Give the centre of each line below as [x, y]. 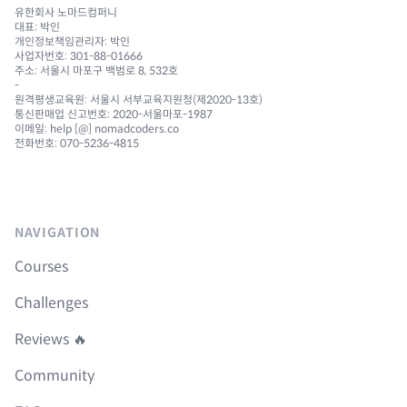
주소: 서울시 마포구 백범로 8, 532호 [96, 71]
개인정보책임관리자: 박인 [72, 42]
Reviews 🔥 [51, 340]
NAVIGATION [57, 233]
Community [55, 376]
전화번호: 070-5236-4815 [77, 144]
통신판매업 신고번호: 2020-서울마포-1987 [114, 114]
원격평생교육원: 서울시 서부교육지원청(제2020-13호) [139, 100]
